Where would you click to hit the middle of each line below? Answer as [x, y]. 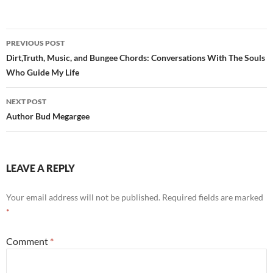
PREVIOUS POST [35, 43]
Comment [28, 241]
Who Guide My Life [43, 72]
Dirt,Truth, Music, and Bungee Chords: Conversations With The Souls [136, 58]
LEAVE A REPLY [41, 168]
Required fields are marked [213, 197]
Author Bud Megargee [48, 116]
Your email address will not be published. [83, 197]
